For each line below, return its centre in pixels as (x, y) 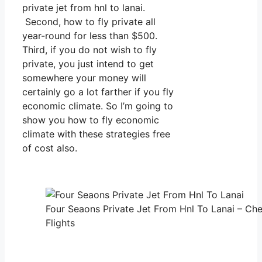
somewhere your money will (84, 78)
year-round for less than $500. (90, 36)
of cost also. (50, 148)
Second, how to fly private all (89, 22)
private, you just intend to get (88, 64)
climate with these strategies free (96, 134)
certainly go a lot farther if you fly (98, 92)
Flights (60, 223)
